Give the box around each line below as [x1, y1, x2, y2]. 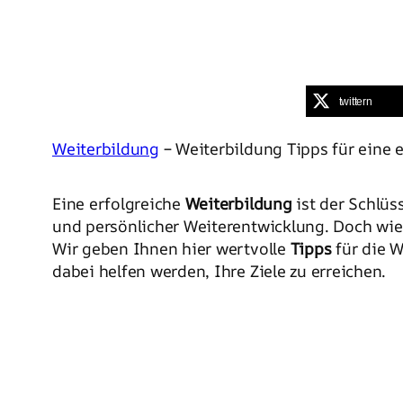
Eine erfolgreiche [52, 192, 185, 214]
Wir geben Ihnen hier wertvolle [52, 237, 291, 259]
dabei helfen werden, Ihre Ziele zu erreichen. [52, 259, 387, 282]
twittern [338, 94, 372, 108]
